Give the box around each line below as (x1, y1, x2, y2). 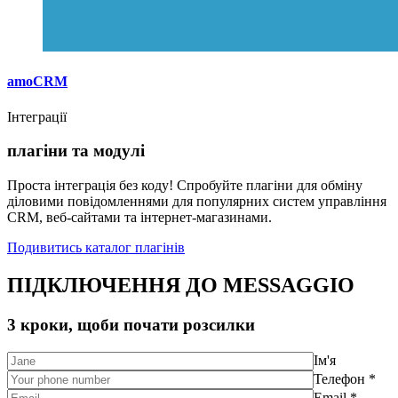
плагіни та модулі (7, 141, 145, 161)
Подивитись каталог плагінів (7, 240, 185, 256)
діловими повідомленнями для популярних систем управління (7, 194, 386, 210)
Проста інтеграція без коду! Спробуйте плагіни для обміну (7, 178, 362, 194)
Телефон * (314, 370, 376, 386)
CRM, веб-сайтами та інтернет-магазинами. (7, 210, 272, 226)
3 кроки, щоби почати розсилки (7, 314, 255, 334)
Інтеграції (7, 108, 67, 124)
